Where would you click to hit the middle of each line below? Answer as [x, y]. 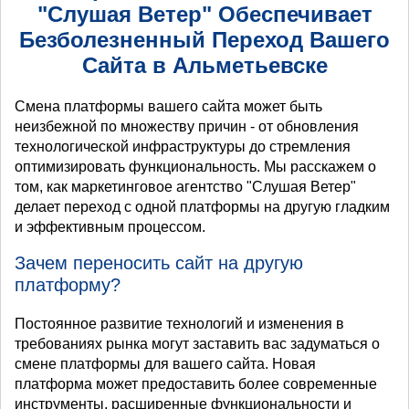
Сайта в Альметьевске [204, 66]
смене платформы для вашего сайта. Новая [165, 364]
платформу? [68, 285]
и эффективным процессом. [110, 227]
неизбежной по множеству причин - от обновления [187, 127]
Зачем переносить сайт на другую [159, 263]
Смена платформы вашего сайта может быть [168, 107]
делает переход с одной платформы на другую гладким [202, 207]
